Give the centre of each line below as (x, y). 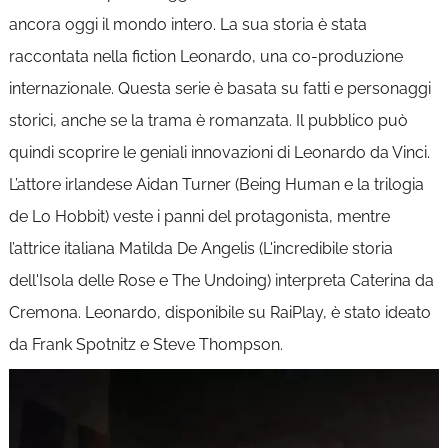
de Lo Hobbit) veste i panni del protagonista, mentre (199, 216)
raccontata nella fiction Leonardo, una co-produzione (205, 56)
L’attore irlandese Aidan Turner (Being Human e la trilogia (216, 184)
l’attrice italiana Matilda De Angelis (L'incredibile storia (200, 248)
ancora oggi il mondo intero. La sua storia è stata (187, 24)
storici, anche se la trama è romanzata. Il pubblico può (208, 120)
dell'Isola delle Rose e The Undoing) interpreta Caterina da (221, 280)
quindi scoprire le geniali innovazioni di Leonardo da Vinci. (219, 152)
